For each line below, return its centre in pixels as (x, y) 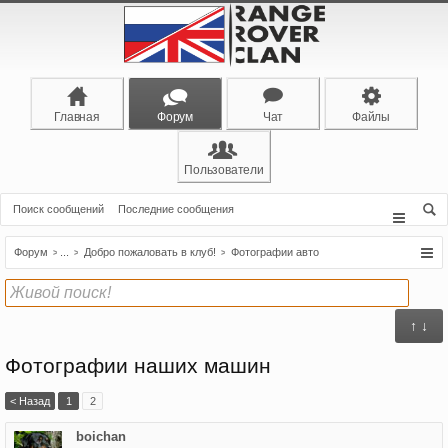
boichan (101, 436)
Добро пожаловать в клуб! (150, 252)
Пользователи (224, 170)
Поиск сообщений (58, 209)
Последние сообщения (176, 209)
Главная (77, 117)
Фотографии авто (275, 252)
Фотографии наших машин (138, 366)
